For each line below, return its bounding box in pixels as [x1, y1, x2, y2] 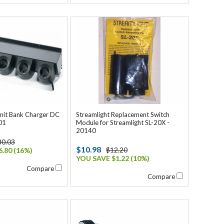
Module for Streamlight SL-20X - [76, 118, 169, 126]
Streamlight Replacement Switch [76, 110, 169, 118]
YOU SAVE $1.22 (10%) [76, 154, 149, 162]
